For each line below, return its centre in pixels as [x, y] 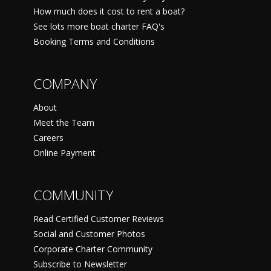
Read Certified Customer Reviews [99, 218]
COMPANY [65, 83]
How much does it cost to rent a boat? [109, 11]
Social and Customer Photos [89, 233]
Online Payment [64, 152]
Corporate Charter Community [93, 249]
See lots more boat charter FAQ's [99, 26]
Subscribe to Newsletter [80, 264]
